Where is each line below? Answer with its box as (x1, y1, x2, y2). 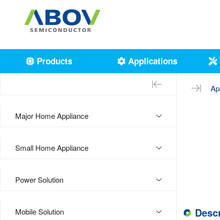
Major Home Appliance (15, 110, 88, 121)
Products (34, 55, 72, 67)
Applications (126, 55, 177, 67)
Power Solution (15, 174, 63, 185)
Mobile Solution (15, 206, 64, 217)
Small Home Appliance (15, 142, 88, 153)
